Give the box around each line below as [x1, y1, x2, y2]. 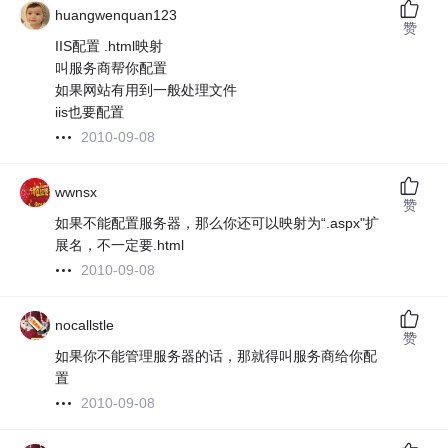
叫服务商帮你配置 [55, 60, 168, 77]
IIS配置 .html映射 [55, 38, 164, 55]
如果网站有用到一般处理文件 [55, 82, 238, 99]
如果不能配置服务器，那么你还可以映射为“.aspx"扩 [55, 215, 380, 232]
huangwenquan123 [55, 7, 178, 24]
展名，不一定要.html [55, 237, 185, 254]
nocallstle [55, 317, 115, 334]
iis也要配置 [55, 104, 125, 121]
